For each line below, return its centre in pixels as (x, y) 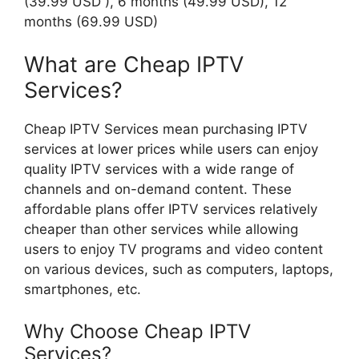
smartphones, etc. (85, 290)
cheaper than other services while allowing (161, 230)
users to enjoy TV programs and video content (173, 250)
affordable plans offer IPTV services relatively (171, 210)
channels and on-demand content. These (158, 190)
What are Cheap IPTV (134, 65)
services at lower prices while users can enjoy (171, 149)
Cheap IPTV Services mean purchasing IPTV (166, 129)
